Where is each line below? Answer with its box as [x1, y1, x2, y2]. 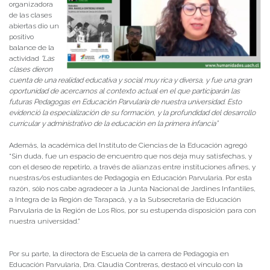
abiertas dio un [9, 22, 59, 31]
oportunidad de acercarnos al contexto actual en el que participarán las [9, 87, 240, 96]
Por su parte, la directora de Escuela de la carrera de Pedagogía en [9, 250, 229, 259]
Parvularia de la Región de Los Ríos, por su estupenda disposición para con [9, 206, 256, 215]
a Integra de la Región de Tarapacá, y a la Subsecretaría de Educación [9, 195, 241, 204]
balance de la [9, 43, 54, 52]
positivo [9, 33, 34, 42]
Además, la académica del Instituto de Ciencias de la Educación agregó [9, 141, 247, 150]
